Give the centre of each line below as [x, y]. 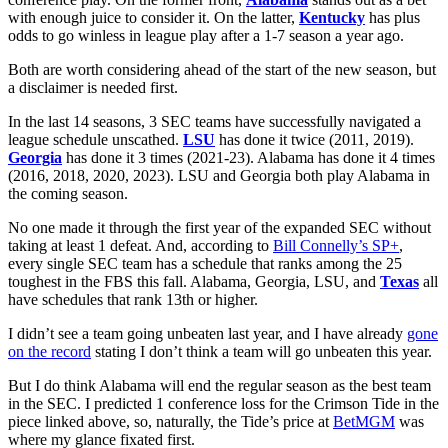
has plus [392, 17]
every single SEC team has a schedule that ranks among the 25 [205, 263]
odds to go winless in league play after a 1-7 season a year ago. [208, 35]
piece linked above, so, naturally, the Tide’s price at [170, 421]
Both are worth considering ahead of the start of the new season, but [222, 69]
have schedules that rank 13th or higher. [135, 299]
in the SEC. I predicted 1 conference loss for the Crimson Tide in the [223, 403]
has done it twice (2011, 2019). [314, 139]
